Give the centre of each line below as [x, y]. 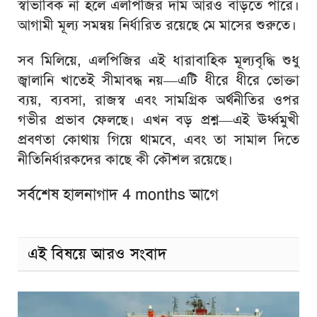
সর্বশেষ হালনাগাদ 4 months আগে [118, 194]
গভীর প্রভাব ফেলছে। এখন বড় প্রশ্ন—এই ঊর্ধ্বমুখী [158, 119]
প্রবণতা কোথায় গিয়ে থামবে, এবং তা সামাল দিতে [158, 139]
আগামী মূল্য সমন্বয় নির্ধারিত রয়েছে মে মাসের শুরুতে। [157, 24]
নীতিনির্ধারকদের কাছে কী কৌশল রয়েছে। [125, 159]
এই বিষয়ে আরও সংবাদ [98, 254]
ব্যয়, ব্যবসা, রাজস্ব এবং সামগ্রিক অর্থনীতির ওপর [158, 99]
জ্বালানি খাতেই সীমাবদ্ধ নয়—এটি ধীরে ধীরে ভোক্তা [158, 80]
